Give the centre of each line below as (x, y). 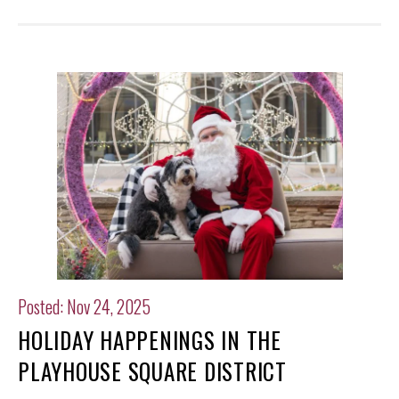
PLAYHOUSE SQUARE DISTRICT (152, 371)
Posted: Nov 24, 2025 (84, 307)
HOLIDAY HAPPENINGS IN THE (150, 340)
